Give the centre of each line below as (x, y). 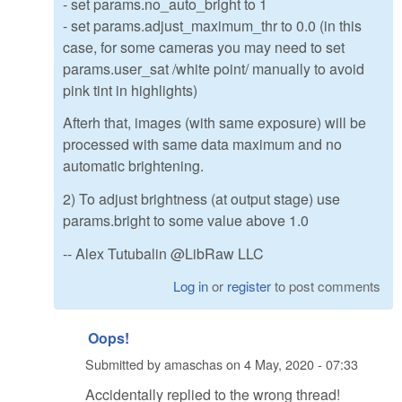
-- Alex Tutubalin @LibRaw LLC (163, 254)
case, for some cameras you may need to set (204, 47)
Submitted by (125, 364)
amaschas (193, 364)
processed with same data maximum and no (202, 144)
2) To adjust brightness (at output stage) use (201, 199)
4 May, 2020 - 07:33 (301, 364)
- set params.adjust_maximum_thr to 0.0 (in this (212, 25)
